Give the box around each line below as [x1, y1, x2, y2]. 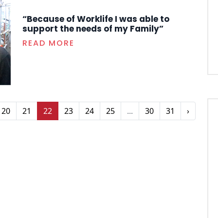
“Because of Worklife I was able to [22, 13, 169, 25]
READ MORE [22, 37, 74, 49]
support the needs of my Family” [22, 22, 163, 35]
